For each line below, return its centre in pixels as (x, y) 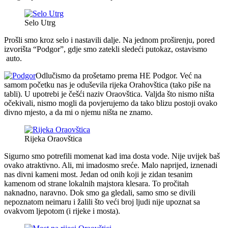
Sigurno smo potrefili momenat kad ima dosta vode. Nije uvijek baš (112, 156)
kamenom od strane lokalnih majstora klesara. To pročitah (96, 183)
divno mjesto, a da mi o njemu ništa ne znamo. (78, 112)
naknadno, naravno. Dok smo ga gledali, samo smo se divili (100, 192)
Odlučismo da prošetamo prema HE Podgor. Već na (119, 75)
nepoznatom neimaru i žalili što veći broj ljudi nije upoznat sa (102, 202)
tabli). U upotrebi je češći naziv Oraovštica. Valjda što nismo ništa (109, 94)
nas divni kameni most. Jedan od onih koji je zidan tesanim (98, 174)
